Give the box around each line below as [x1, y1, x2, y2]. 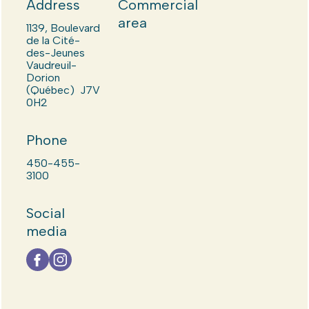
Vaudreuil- [26, 59, 77, 72]
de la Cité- [26, 34, 80, 47]
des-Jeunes [26, 46, 85, 59]
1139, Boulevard [26, 21, 100, 34]
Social [26, 205, 65, 221]
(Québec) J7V [26, 83, 100, 97]
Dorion [26, 71, 60, 84]
